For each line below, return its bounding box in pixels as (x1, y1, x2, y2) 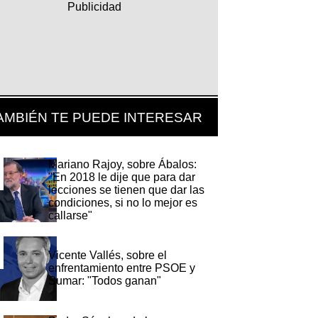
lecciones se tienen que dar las (48, 183, 205, 196)
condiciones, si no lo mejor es (48, 196, 198, 209)
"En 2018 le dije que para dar (48, 170, 196, 183)
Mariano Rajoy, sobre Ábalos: (48, 158, 197, 170)
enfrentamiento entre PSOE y (48, 262, 196, 275)
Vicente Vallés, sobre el (48, 249, 168, 262)
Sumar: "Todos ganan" (48, 275, 162, 287)
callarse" (48, 209, 93, 221)
